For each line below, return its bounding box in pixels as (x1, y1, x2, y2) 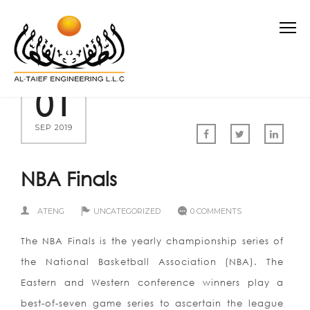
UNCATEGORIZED (93, 206, 161, 216)
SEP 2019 (35, 122, 73, 132)
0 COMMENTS (190, 206, 241, 216)
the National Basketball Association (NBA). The (21, 256, 284, 268)
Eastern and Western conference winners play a (21, 277, 284, 289)
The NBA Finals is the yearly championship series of (21, 235, 284, 247)
